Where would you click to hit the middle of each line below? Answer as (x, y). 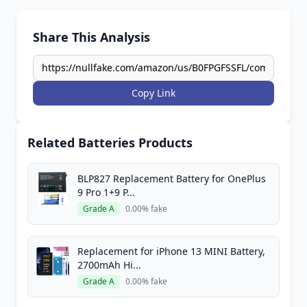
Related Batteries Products (110, 143)
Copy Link (153, 93)
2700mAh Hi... (109, 265)
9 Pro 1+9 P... (106, 192)
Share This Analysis (91, 37)
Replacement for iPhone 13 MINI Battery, (171, 251)
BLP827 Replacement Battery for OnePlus (172, 179)
